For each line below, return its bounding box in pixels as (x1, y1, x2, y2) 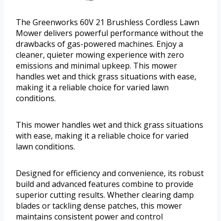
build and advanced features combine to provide (16, 178, 193, 189)
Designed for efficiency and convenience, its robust (16, 167, 204, 179)
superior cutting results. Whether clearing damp (16, 189, 194, 200)
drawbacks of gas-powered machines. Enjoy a (16, 38, 183, 49)
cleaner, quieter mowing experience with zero (16, 49, 184, 60)
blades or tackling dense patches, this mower (16, 200, 182, 211)
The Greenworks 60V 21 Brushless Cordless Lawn (16, 16, 199, 28)
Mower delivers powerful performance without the (16, 27, 203, 38)
